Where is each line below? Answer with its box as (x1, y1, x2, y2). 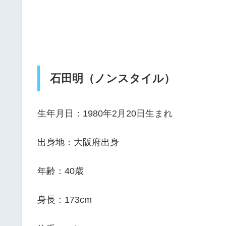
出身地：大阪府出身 (37, 137, 119, 148)
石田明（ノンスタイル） (50, 72, 175, 85)
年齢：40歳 (37, 166, 84, 177)
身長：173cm (37, 195, 92, 205)
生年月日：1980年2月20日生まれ (37, 108, 173, 119)
